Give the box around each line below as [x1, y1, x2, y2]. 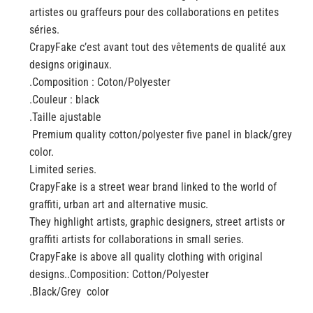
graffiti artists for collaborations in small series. [29, 233, 244, 247]
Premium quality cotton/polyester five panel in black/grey [29, 128, 292, 142]
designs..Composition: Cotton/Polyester [29, 268, 209, 282]
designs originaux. [29, 58, 112, 72]
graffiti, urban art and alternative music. [29, 198, 208, 212]
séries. [29, 23, 59, 37]
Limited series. [29, 163, 96, 177]
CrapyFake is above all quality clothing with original [29, 250, 263, 264]
